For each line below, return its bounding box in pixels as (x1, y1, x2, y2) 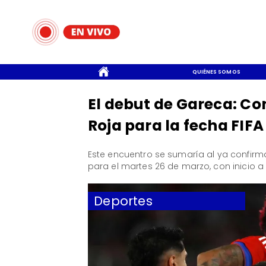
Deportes (94, 192, 153, 210)
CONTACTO (21, 68, 55, 75)
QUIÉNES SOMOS (192, 68, 240, 75)
